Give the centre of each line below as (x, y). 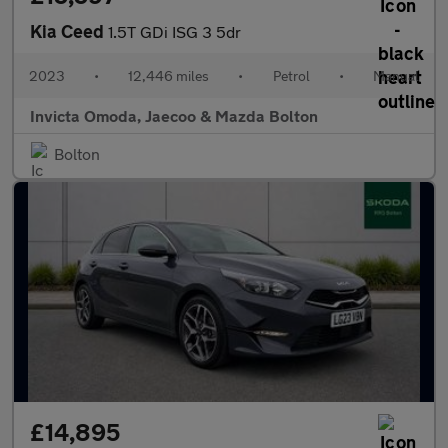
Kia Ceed (69, 30)
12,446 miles (169, 75)
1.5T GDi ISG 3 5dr (174, 31)
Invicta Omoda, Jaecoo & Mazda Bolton (174, 115)
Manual (395, 75)
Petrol (291, 75)
